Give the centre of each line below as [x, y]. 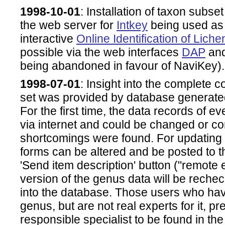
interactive [48, 39]
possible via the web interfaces [101, 52]
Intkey [132, 25]
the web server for [68, 25]
